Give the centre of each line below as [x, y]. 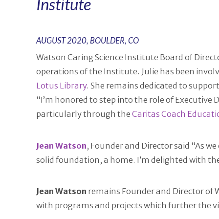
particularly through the [84, 114]
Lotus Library [61, 86]
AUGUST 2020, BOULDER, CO [87, 40]
